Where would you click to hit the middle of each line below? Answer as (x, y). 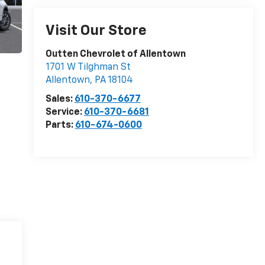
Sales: (60, 100)
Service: (64, 113)
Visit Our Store (96, 31)
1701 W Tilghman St (88, 68)
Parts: (60, 126)
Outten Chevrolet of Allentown (115, 55)
